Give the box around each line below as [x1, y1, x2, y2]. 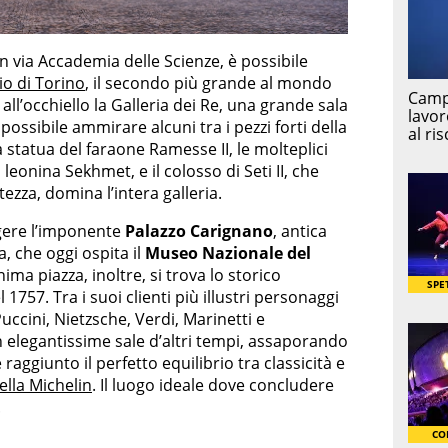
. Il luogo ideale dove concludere [92, 373, 334, 396]
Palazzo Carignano [125, 219, 273, 242]
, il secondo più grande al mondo [85, 71, 332, 94]
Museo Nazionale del [145, 241, 311, 264]
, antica [273, 219, 327, 242]
